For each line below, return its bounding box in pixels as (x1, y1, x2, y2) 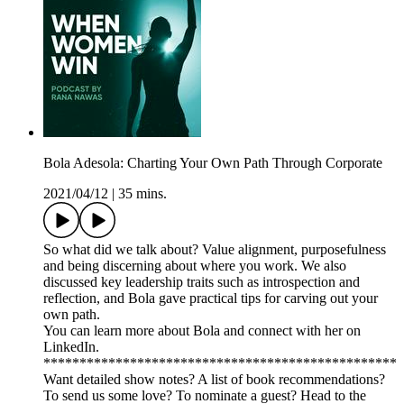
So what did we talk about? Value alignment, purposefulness (43, 242, 386, 258)
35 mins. (118, 186, 167, 202)
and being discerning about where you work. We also (43, 258, 346, 274)
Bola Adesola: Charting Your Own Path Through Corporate (43, 155, 382, 171)
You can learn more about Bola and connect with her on (43, 323, 361, 339)
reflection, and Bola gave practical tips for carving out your (43, 290, 378, 307)
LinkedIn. (43, 339, 99, 355)
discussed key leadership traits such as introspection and (43, 274, 360, 290)
